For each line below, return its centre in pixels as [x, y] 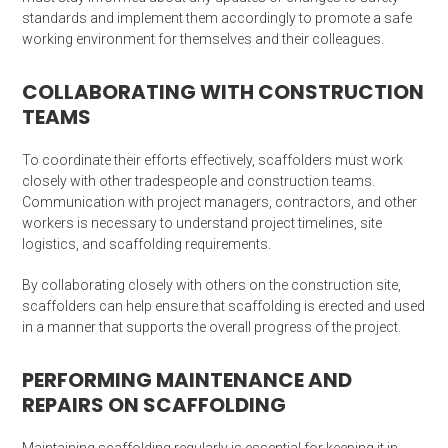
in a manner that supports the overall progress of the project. [212, 326]
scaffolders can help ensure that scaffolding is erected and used [224, 305]
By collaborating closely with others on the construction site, [212, 284]
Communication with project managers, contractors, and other [220, 201]
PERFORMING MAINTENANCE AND [187, 379]
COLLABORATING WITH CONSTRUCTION [223, 91]
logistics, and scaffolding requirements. [147, 243]
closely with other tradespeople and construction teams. [199, 180]
